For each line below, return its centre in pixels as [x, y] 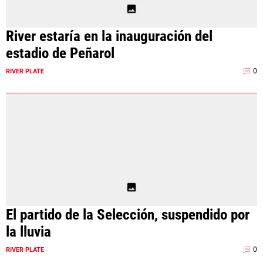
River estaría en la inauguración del [109, 36]
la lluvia [28, 231]
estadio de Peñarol [60, 53]
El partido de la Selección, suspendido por [128, 214]
